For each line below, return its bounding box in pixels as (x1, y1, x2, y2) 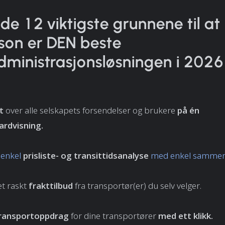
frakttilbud (29, 180, 73, 192)
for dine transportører (71, 210, 158, 222)
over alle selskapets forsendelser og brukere (6, 104, 175, 117)
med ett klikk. (158, 210, 213, 222)
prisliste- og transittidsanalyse (21, 150, 151, 162)
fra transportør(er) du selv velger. (75, 180, 201, 192)
